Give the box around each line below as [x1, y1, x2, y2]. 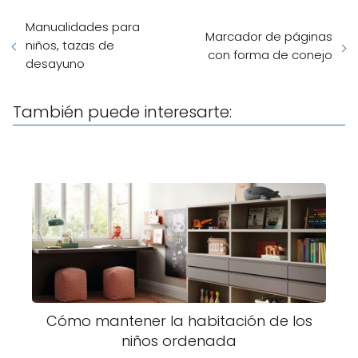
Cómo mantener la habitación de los [46, 311, 312, 332]
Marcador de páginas [205, 27, 332, 45]
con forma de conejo [208, 46, 332, 63]
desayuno [26, 55, 85, 73]
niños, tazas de [26, 37, 114, 54]
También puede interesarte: [13, 101, 232, 124]
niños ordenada [121, 331, 237, 352]
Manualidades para [26, 18, 140, 36]
